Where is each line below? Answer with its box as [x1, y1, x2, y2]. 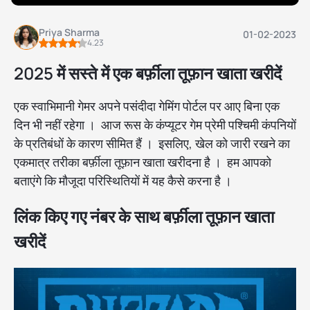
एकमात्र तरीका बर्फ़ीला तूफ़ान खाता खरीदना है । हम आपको [14, 154, 271, 171]
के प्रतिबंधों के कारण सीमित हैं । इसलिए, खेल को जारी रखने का [14, 135, 290, 152]
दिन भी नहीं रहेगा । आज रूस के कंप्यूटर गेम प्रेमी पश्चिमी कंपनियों [14, 116, 296, 134]
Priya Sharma [39, 26, 100, 39]
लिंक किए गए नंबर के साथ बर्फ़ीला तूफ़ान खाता [14, 205, 274, 228]
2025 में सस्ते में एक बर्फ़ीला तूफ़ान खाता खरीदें [14, 62, 282, 85]
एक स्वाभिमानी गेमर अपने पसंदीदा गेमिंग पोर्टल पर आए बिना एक [14, 98, 280, 115]
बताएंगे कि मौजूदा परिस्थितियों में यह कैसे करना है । [14, 172, 235, 190]
